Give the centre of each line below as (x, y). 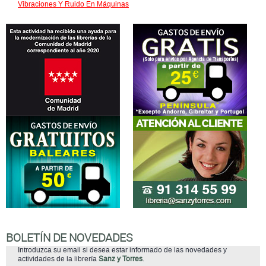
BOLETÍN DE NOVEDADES (69, 237)
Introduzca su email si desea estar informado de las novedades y (122, 250)
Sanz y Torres (121, 259)
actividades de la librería (58, 259)
